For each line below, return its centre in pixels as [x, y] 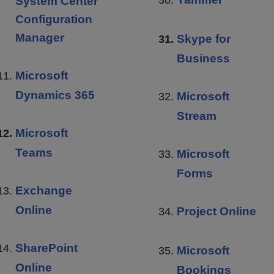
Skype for [204, 39]
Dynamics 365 [55, 95]
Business [203, 58]
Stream [197, 116]
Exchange [44, 190]
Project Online [217, 211]
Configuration [54, 19]
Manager [40, 37]
